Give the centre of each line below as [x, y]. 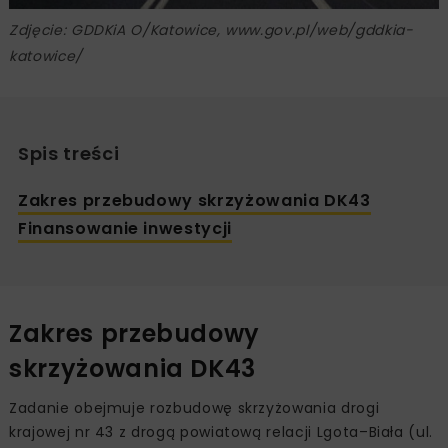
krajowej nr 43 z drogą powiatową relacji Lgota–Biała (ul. [221, 431]
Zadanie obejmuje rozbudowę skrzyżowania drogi [194, 407]
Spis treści [69, 153]
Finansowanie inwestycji [125, 228]
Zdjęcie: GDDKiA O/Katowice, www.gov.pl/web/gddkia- [211, 29]
